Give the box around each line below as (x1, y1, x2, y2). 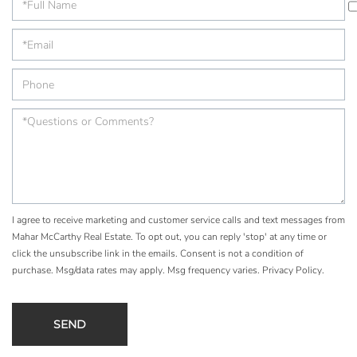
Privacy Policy (262, 264, 322, 277)
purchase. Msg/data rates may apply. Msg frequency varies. (12, 264, 262, 277)
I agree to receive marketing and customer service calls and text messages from (12, 214, 345, 226)
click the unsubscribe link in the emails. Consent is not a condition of (12, 247, 304, 260)
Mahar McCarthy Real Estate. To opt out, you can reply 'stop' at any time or (12, 230, 327, 243)
